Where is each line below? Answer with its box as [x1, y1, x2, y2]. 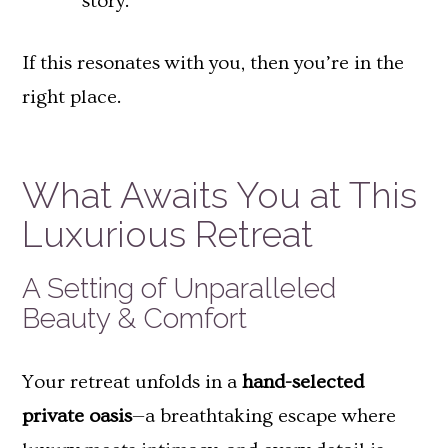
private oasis [22, 404, 132, 427]
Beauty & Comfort [22, 301, 247, 335]
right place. [22, 86, 121, 109]
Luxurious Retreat [22, 213, 313, 256]
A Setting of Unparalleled [22, 271, 336, 305]
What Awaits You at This [22, 174, 417, 217]
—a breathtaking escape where [132, 404, 396, 427]
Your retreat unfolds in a [22, 370, 242, 393]
